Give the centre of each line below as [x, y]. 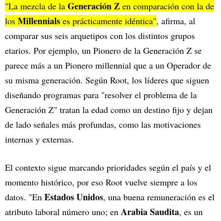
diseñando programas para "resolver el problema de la [101, 95]
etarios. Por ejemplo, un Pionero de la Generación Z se [103, 51]
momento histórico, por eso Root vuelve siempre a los [101, 182]
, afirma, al [176, 21]
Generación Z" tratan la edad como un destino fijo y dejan [109, 110]
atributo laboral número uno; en [63, 212]
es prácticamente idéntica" [108, 21]
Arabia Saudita [150, 212]
